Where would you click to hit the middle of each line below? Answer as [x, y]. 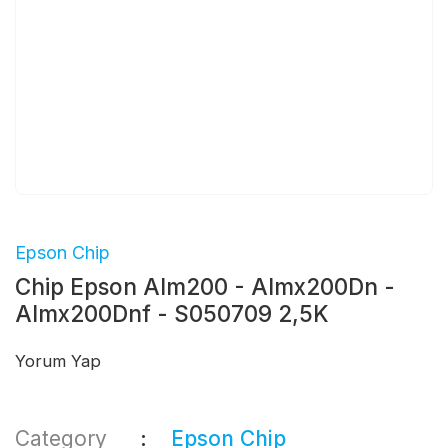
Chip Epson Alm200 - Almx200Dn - [205, 286]
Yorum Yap [58, 360]
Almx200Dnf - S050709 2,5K [172, 313]
